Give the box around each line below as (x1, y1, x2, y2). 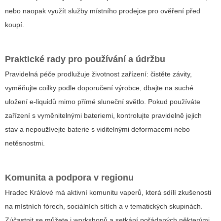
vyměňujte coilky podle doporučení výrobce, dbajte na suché (5, 84, 193, 92)
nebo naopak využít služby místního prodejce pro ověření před (5, 7, 200, 15)
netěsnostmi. (5, 139, 45, 147)
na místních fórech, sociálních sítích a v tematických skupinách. (5, 202, 203, 211)
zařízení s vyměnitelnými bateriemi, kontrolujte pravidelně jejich (5, 111, 202, 120)
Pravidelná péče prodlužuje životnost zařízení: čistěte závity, (5, 70, 192, 78)
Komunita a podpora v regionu (5, 173, 134, 183)
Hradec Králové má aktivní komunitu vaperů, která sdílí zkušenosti (5, 188, 211, 197)
